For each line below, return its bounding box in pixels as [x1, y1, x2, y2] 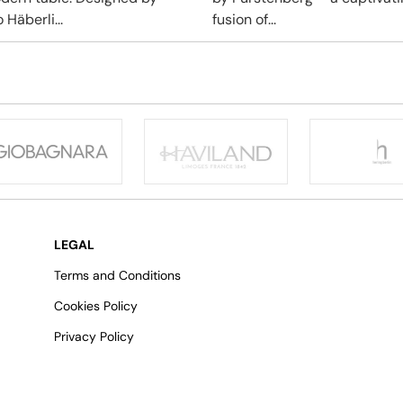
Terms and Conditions [54, 267, 181, 284]
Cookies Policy [54, 298, 138, 315]
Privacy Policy [54, 328, 134, 345]
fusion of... [212, 10, 276, 30]
